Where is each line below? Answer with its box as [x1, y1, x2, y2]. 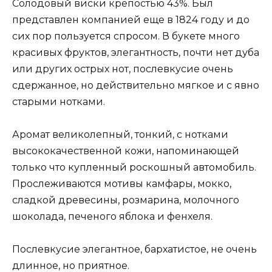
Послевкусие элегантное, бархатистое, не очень [12, 243, 257, 256]
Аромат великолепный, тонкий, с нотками [12, 128, 228, 140]
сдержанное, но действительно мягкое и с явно [12, 79, 259, 91]
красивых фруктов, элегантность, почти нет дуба [12, 46, 259, 58]
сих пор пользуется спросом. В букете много [12, 30, 240, 42]
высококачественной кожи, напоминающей [12, 144, 239, 157]
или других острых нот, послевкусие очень [12, 63, 233, 75]
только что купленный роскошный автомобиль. [12, 161, 256, 173]
